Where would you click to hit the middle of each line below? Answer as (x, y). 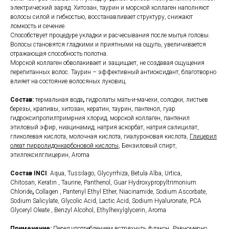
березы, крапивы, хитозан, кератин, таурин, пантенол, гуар (93, 109)
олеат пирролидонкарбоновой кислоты (64, 146)
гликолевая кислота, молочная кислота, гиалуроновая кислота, (100, 137)
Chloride (21, 192)
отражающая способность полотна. (59, 54)
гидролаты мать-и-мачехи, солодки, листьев (146, 100)
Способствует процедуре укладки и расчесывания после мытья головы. (110, 36)
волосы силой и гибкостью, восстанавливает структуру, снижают (101, 17)
